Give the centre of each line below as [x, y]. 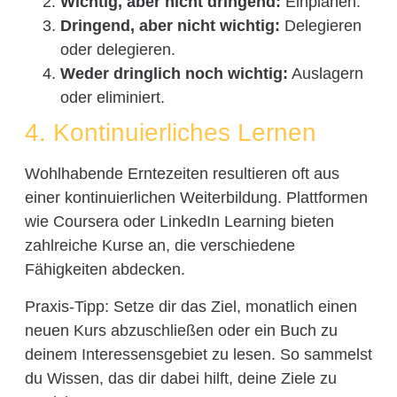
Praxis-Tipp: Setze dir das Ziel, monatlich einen [191, 306]
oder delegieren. [117, 50]
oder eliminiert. [112, 98]
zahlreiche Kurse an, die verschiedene [160, 246]
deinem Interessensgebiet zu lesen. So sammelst [198, 354]
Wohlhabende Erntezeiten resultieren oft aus [182, 174]
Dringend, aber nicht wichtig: [170, 26]
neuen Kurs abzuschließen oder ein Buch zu [181, 330]
